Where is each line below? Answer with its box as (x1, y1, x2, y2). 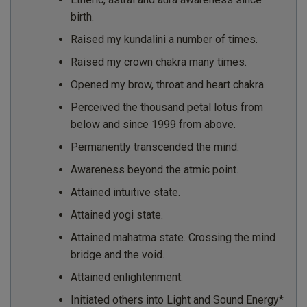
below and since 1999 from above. (70, 117, 236, 131)
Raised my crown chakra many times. (70, 55, 247, 69)
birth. (70, 10, 94, 23)
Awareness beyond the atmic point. (70, 162, 238, 176)
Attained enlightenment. (70, 270, 183, 284)
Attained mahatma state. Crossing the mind (70, 230, 275, 244)
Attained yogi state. (70, 208, 163, 221)
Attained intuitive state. (70, 185, 180, 199)
